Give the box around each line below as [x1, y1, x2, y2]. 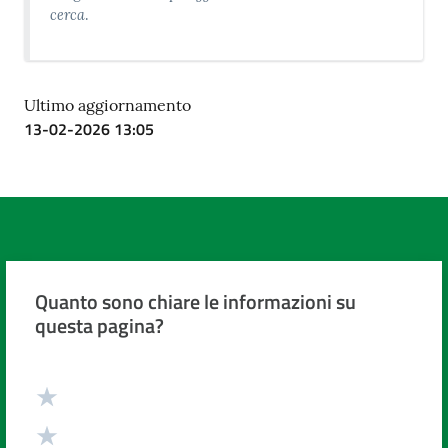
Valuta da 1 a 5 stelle [50, 374, 172, 396]
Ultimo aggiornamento [24, 95, 191, 116]
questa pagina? [34, 310, 164, 342]
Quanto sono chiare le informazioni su [34, 286, 356, 318]
